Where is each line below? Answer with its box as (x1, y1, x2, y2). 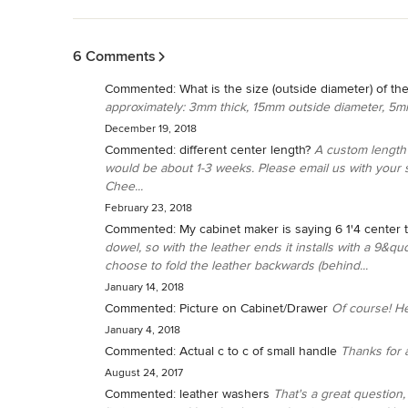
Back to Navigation (73, 19, 179, 36)
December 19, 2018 (105, 121, 197, 136)
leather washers (179, 385, 270, 402)
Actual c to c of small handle (179, 342, 337, 359)
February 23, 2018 (105, 200, 192, 215)
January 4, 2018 (105, 322, 180, 337)
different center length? (179, 141, 311, 158)
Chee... (105, 178, 143, 194)
